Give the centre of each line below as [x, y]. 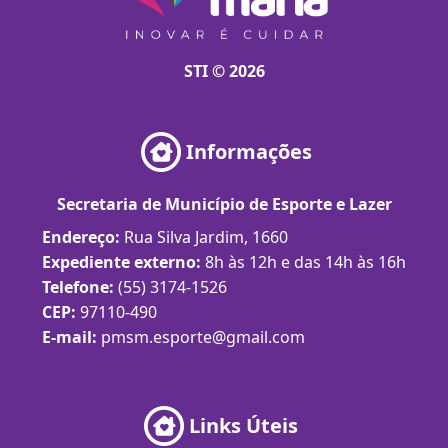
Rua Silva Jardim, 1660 [206, 237]
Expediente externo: [123, 262]
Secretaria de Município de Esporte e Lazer [224, 204]
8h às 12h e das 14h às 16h [305, 262]
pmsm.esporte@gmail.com [203, 337]
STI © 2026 [224, 71]
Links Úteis [243, 425]
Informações [249, 151]
